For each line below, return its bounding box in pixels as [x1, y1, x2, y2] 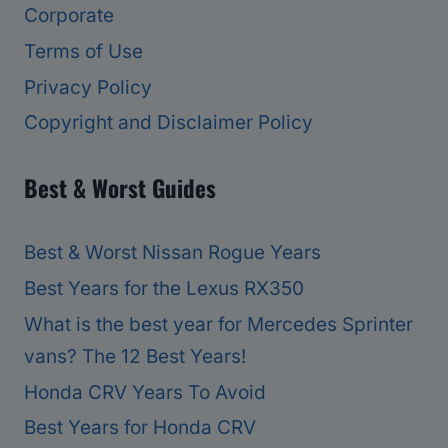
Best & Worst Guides [24, 171, 216, 206]
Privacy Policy [24, 75, 152, 99]
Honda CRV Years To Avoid [24, 380, 266, 404]
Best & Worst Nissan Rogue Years [24, 241, 321, 265]
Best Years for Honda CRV [24, 416, 256, 440]
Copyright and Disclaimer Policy [24, 111, 313, 135]
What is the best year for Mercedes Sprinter [24, 312, 413, 336]
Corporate [24, 4, 114, 28]
